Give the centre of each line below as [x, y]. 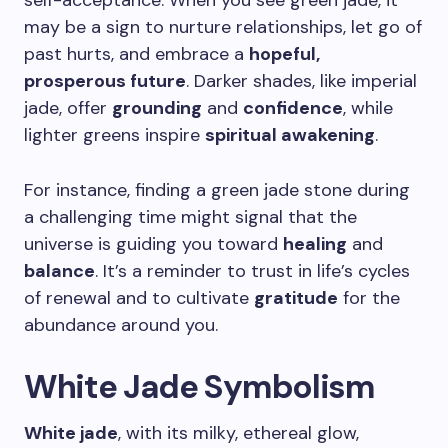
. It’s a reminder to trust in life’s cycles [252, 271]
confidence [293, 108]
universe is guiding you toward [153, 244]
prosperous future [105, 81]
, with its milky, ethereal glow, [238, 433]
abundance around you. [121, 325]
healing [315, 244]
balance [59, 271]
